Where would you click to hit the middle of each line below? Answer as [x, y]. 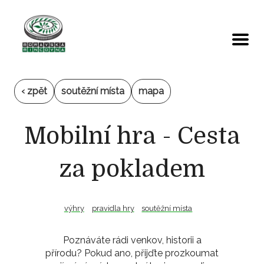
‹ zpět [34, 91]
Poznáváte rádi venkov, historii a [132, 240]
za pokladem [132, 169]
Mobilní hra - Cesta [132, 136]
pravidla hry [113, 208]
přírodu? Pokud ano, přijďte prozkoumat [132, 253]
